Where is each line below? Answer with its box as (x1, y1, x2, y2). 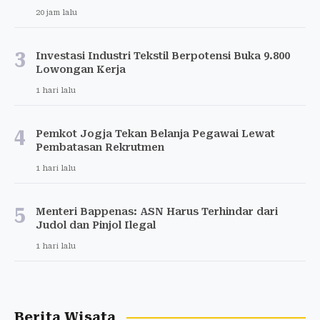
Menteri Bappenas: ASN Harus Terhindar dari (36, 206, 278, 218)
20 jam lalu (36, 8, 77, 18)
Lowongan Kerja (36, 64, 126, 76)
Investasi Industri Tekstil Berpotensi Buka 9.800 (36, 50, 290, 62)
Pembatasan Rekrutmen (36, 141, 164, 154)
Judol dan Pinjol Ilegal (36, 219, 156, 231)
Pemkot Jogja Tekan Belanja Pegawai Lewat (36, 128, 275, 140)
